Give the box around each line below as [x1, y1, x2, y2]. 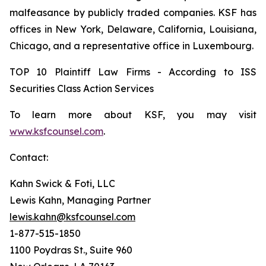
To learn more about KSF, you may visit [9, 109, 256, 121]
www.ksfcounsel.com [9, 125, 103, 137]
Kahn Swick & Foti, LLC [9, 178, 115, 189]
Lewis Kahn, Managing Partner [9, 194, 151, 206]
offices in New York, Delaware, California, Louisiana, [9, 23, 256, 35]
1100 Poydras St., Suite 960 [9, 244, 132, 256]
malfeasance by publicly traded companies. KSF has [9, 7, 256, 18]
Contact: [9, 151, 48, 163]
